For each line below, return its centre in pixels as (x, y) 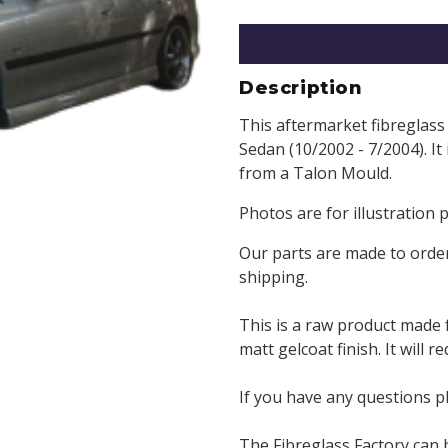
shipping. (273, 277)
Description (301, 88)
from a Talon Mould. (315, 173)
